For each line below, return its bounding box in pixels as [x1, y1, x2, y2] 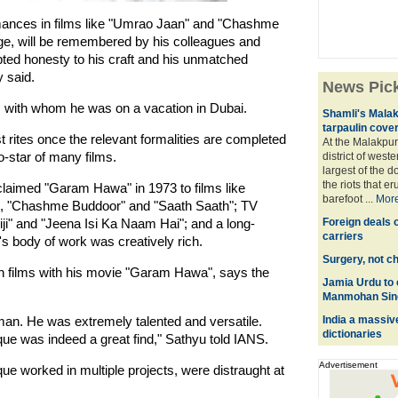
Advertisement [318, 360, 378, 370]
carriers [322, 230, 363, 243]
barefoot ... [322, 193, 376, 205]
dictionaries [322, 328, 382, 340]
